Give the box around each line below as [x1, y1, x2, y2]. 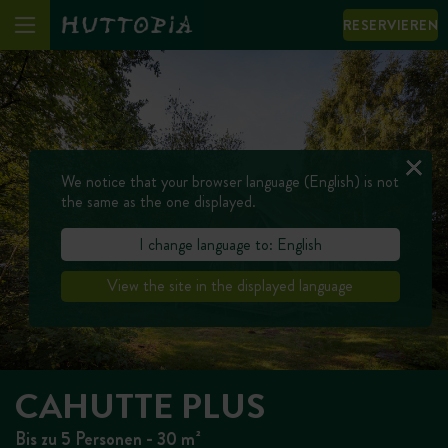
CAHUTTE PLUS [15, 381, 265, 431]
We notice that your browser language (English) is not [60, 170, 399, 194]
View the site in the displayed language [107, 274, 354, 298]
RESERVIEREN [342, 15, 438, 35]
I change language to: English [138, 232, 322, 256]
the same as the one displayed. [60, 190, 256, 214]
